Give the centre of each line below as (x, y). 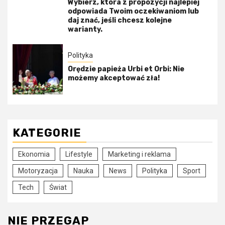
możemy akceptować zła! (114, 78)
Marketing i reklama (139, 154)
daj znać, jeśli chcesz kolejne (120, 20)
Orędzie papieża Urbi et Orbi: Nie (126, 69)
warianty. (85, 29)
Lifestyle (79, 154)
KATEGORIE (47, 133)
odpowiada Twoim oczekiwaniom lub (133, 11)
